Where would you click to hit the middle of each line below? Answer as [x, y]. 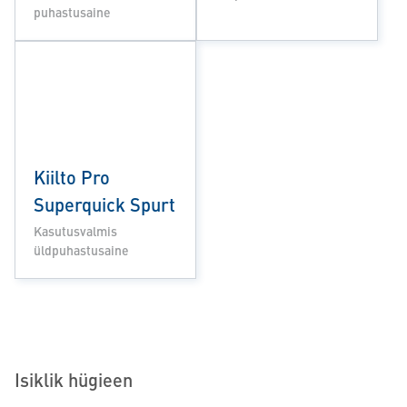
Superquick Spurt [104, 203]
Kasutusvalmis [75, 230]
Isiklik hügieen [74, 379]
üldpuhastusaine [81, 249]
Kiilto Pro [72, 176]
